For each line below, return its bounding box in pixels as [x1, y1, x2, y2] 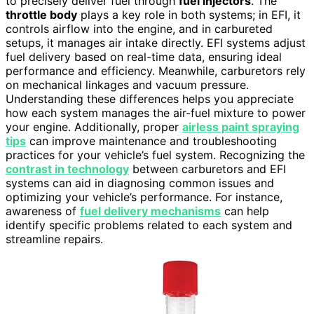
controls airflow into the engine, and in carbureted [6, 22, 273, 36]
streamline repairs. [6, 232, 103, 247]
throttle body [6, 8, 77, 22]
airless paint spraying [182, 120, 299, 135]
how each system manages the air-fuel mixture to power [6, 106, 306, 121]
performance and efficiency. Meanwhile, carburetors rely [6, 64, 306, 78]
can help [221, 204, 269, 219]
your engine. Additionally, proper [6, 120, 182, 135]
